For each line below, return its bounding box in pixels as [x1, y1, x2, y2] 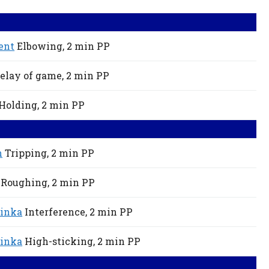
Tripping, [5, 147, 49, 160]
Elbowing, [17, 40, 65, 53]
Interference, [25, 205, 88, 219]
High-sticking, [25, 235, 95, 248]
